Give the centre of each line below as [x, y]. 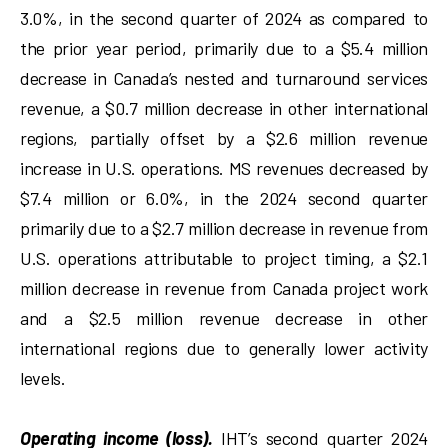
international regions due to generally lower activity [224, 348]
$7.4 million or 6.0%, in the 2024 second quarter [224, 198]
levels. [43, 378]
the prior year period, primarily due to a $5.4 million [224, 48]
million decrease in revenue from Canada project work [224, 288]
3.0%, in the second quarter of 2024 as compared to [224, 18]
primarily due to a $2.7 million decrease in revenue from [224, 228]
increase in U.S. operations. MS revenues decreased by [224, 168]
